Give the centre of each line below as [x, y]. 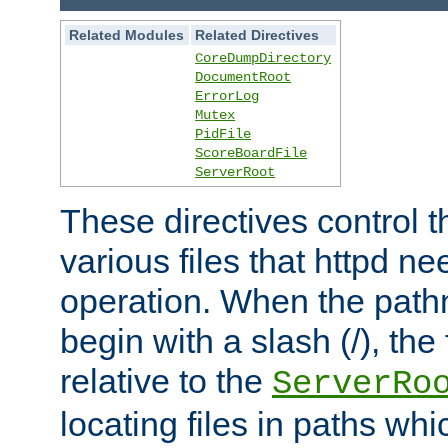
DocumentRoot [243, 77]
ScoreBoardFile [251, 153]
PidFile [223, 134]
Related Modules [127, 35]
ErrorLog [227, 96]
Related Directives [257, 35]
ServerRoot [235, 172]
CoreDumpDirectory [263, 58]
